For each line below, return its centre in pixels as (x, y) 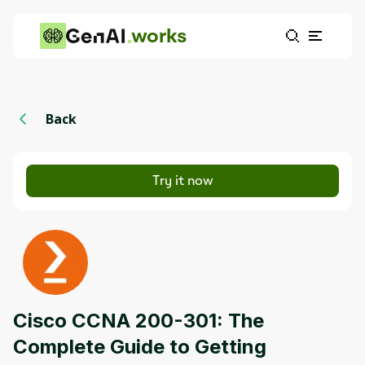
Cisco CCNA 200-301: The (139, 321)
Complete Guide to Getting (140, 347)
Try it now (182, 180)
